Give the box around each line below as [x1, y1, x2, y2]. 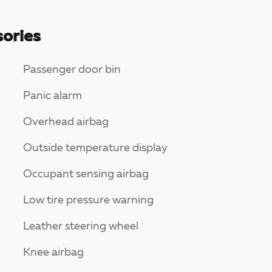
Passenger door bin [23, 64, 121, 76]
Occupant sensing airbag [23, 169, 149, 180]
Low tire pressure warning [23, 195, 154, 206]
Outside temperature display [23, 143, 168, 154]
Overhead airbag [23, 117, 109, 128]
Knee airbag [23, 247, 84, 259]
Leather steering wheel [23, 221, 138, 233]
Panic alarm [23, 90, 82, 102]
